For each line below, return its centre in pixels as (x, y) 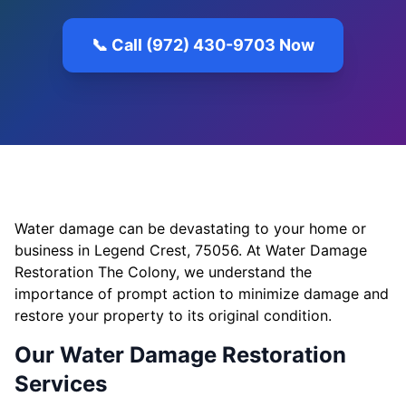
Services (61, 384)
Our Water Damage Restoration (180, 355)
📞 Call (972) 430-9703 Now (203, 45)
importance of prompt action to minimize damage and (202, 294)
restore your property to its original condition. (173, 315)
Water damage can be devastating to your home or (190, 228)
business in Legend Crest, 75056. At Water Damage (191, 250)
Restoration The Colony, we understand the (163, 272)
